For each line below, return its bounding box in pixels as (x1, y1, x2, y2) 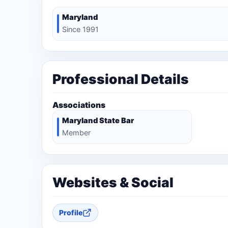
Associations (52, 100, 105, 110)
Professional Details (52, 70, 189, 87)
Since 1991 (62, 24, 99, 34)
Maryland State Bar (62, 116, 134, 125)
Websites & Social (52, 174, 174, 190)
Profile (59, 208, 82, 217)
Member (62, 128, 91, 137)
